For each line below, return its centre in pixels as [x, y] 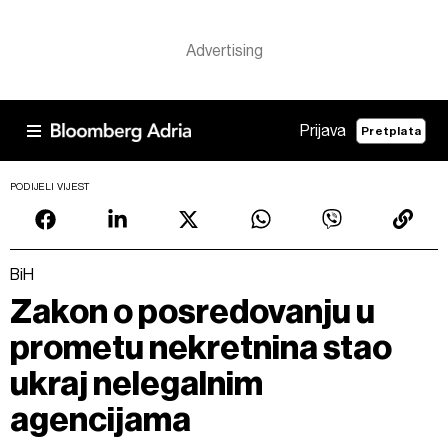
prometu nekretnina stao [201, 347]
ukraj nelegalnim [136, 383]
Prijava [323, 130]
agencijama [100, 419]
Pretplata [391, 130]
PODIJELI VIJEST [50, 186]
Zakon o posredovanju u [192, 311]
